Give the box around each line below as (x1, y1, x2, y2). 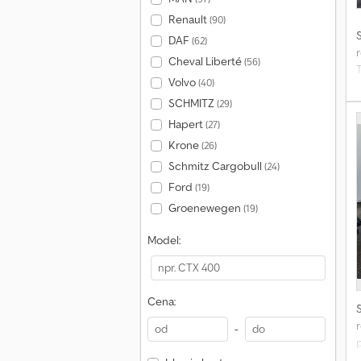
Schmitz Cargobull (168, 159, 264, 173)
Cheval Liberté (168, 54, 244, 68)
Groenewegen (168, 201, 243, 215)
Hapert (168, 117, 205, 131)
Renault (168, 12, 210, 27)
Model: (147, 233, 180, 247)
